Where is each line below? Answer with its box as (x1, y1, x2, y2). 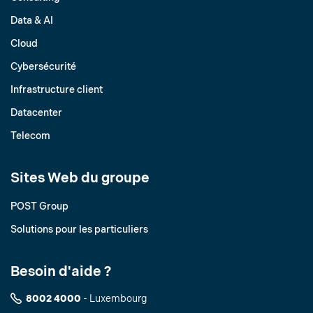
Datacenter (10, 106, 62, 119)
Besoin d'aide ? (10, 263, 111, 280)
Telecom (10, 129, 50, 142)
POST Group (10, 200, 68, 212)
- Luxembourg (81, 292, 147, 305)
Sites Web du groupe (10, 169, 150, 187)
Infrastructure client (10, 83, 103, 96)
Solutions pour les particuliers (10, 223, 148, 235)
